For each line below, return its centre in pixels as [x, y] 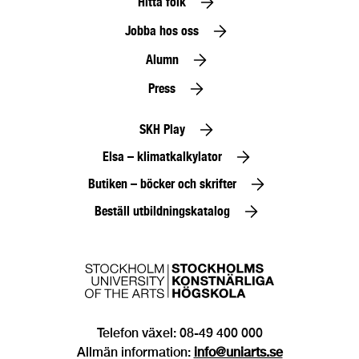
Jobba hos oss [162, 31]
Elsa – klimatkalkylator [162, 157]
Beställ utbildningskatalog [162, 212]
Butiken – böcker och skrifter [162, 184]
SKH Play [162, 130]
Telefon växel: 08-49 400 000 [179, 333]
